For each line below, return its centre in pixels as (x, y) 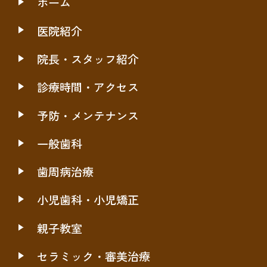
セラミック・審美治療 (94, 257)
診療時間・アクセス (88, 87)
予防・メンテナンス (88, 115)
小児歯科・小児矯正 (88, 200)
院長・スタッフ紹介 (88, 59)
